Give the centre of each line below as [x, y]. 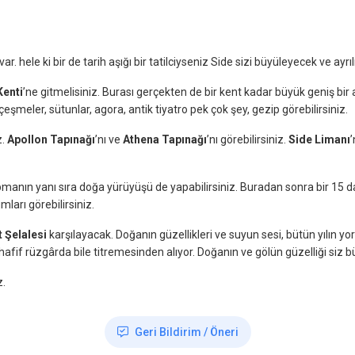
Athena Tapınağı [165, 139]
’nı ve [109, 139]
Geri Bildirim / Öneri [186, 332]
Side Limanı [319, 139]
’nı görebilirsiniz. [248, 139]
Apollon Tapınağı [51, 139]
